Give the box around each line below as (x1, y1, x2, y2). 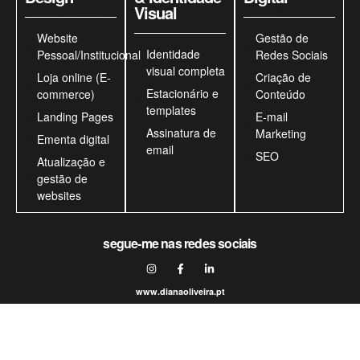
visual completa (146, 63, 225, 79)
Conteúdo (256, 86, 305, 102)
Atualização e (37, 153, 105, 170)
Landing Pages (37, 108, 113, 125)
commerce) (37, 86, 95, 102)
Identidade (146, 46, 200, 62)
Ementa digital (37, 131, 109, 147)
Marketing (256, 125, 306, 141)
